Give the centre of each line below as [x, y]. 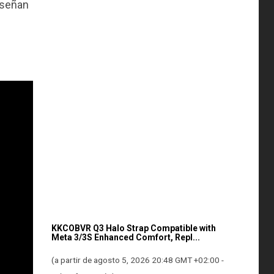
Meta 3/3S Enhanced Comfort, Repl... [125, 238]
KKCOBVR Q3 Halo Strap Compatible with [133, 228]
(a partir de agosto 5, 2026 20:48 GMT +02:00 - [137, 260]
